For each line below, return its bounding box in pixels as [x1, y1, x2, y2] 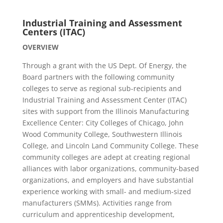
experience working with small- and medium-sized [22, 187, 191, 196]
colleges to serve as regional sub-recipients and [22, 84, 182, 93]
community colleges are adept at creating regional [22, 152, 190, 162]
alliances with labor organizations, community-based [22, 164, 199, 173]
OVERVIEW [22, 42, 59, 52]
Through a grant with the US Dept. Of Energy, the [22, 61, 187, 70]
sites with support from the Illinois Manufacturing [22, 107, 189, 116]
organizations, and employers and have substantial [22, 175, 194, 185]
